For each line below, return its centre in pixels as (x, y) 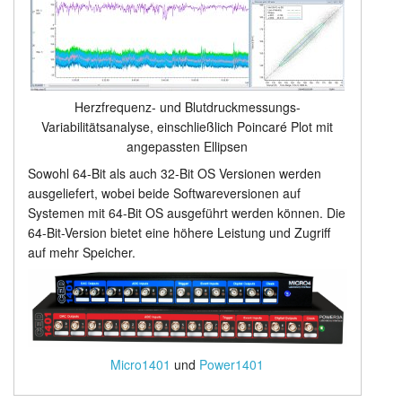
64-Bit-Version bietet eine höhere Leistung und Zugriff (179, 233)
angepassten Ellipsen (188, 147)
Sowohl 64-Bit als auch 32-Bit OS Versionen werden (174, 174)
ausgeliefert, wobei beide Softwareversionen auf (164, 193)
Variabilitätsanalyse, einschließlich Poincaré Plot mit (188, 127)
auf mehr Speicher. (81, 253)
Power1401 (232, 364)
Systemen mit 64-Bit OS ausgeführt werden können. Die (186, 213)
